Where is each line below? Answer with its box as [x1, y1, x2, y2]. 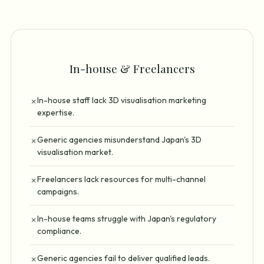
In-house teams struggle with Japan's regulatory [37, 213, 216, 225]
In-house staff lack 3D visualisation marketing [37, 95, 206, 106]
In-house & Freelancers [69, 61, 195, 77]
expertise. [37, 107, 74, 118]
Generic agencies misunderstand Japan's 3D [37, 134, 202, 146]
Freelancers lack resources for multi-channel [37, 174, 206, 185]
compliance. [37, 226, 81, 237]
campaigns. [37, 186, 79, 197]
